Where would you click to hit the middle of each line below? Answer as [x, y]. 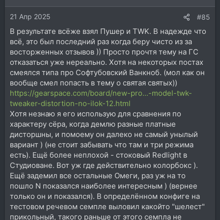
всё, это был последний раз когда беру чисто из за [101, 41]
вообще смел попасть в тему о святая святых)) [94, 82]
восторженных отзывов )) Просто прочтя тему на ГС [104, 52]
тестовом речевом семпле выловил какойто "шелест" [107, 206]
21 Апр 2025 [30, 16]
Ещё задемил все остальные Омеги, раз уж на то [98, 175]
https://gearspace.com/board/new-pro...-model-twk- [101, 93]
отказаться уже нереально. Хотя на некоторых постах [107, 62]
